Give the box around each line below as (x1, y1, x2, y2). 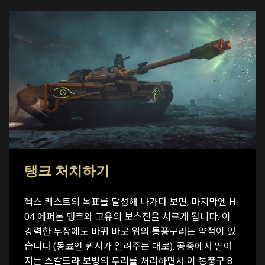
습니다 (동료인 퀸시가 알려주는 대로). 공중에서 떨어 (24, 240, 232, 252)
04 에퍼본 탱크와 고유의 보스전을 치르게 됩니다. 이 (24, 211, 231, 222)
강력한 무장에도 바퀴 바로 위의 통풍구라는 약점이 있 (24, 225, 236, 237)
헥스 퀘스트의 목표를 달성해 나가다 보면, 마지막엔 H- (24, 196, 239, 208)
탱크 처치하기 (24, 163, 109, 180)
